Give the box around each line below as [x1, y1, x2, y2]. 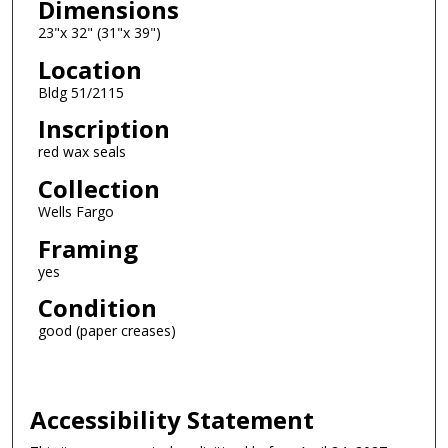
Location [37, 52, 142, 86]
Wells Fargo [37, 201, 114, 221]
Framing [37, 231, 138, 265]
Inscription [37, 112, 170, 146]
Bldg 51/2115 [37, 82, 124, 102]
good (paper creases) [37, 321, 176, 341]
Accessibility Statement [30, 402, 315, 436]
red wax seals [37, 142, 126, 162]
